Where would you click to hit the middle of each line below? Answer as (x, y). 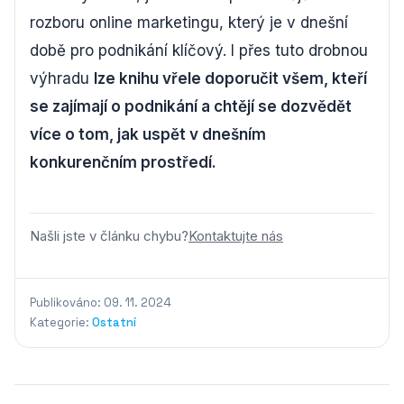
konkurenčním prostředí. (123, 162)
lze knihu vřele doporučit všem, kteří (230, 78)
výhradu (62, 78)
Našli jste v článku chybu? (109, 236)
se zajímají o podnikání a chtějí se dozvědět (191, 106)
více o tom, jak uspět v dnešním (148, 134)
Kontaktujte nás (236, 236)
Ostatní (114, 322)
